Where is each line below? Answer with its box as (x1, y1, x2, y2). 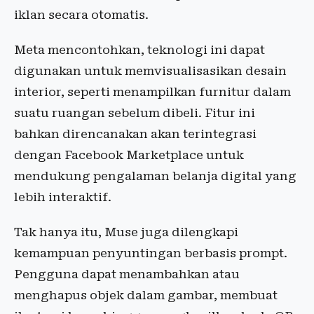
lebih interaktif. (14, 190, 111, 204)
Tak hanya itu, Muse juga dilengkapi (14, 225, 238, 239)
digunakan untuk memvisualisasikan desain (14, 64, 287, 78)
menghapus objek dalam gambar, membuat (14, 288, 278, 302)
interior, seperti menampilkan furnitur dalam (14, 85, 291, 99)
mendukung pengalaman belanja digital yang (14, 169, 296, 183)
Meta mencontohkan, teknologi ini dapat (14, 43, 265, 57)
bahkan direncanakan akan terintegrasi (14, 127, 257, 141)
